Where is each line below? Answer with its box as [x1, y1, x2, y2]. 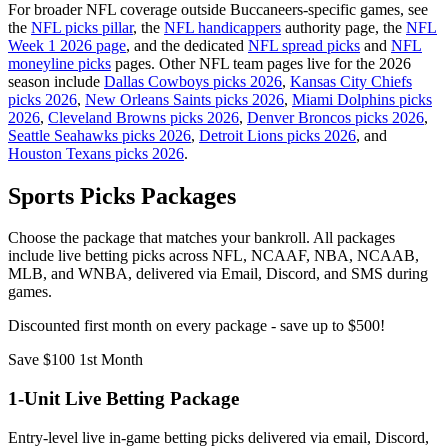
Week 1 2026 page [8, 36, 126, 54]
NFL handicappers [164, 18, 281, 36]
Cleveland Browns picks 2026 [48, 108, 239, 126]
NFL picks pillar [31, 18, 133, 36]
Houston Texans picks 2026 [8, 144, 184, 162]
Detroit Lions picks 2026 [199, 126, 356, 144]
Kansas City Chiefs [290, 72, 412, 90]
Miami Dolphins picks [292, 90, 432, 108]
